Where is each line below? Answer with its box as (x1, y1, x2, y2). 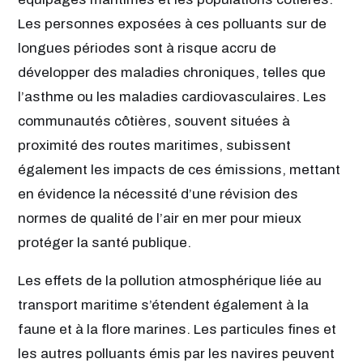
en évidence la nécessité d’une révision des (18, 186, 298, 202)
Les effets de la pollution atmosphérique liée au (18, 273, 322, 289)
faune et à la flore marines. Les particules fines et (18, 322, 336, 338)
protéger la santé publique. (18, 234, 191, 250)
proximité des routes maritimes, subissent (18, 137, 291, 153)
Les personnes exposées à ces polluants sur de (18, 15, 327, 32)
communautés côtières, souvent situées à (18, 113, 290, 129)
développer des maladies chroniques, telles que (18, 64, 326, 80)
